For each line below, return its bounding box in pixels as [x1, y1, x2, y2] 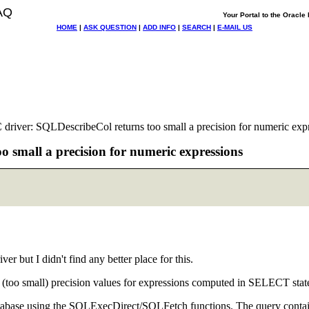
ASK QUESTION [83, 23, 137, 31]
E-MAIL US [217, 23, 252, 31]
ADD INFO [143, 23, 176, 31]
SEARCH [182, 23, 211, 31]
